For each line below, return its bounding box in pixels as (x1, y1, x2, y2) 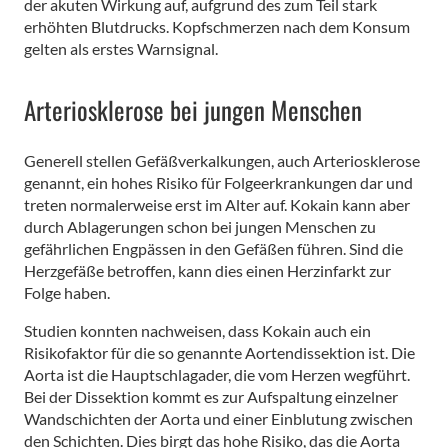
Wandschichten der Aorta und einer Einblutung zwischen (24, 408, 413, 428)
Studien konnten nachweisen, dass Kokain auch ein (24, 320, 371, 340)
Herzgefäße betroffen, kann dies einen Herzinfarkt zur (24, 260, 391, 280)
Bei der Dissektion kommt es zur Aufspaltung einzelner (24, 386, 398, 406)
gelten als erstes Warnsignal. (24, 38, 218, 58)
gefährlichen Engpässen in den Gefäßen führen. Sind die (24, 238, 403, 258)
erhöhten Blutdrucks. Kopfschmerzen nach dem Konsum (24, 16, 410, 36)
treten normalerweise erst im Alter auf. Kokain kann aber (24, 194, 410, 214)
